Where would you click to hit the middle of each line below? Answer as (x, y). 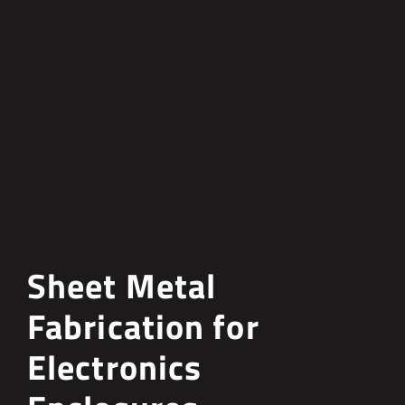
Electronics (115, 367)
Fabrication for (143, 327)
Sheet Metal (122, 286)
